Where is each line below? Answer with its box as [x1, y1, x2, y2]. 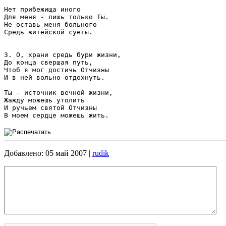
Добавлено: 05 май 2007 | [4, 148, 92, 157]
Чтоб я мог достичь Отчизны [4, 66, 113, 74]
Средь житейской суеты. [4, 28, 93, 36]
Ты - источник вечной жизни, [4, 88, 117, 96]
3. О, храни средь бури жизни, [4, 50, 125, 59]
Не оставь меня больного [4, 20, 101, 28]
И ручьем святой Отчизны [4, 103, 101, 111]
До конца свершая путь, [4, 58, 97, 66]
